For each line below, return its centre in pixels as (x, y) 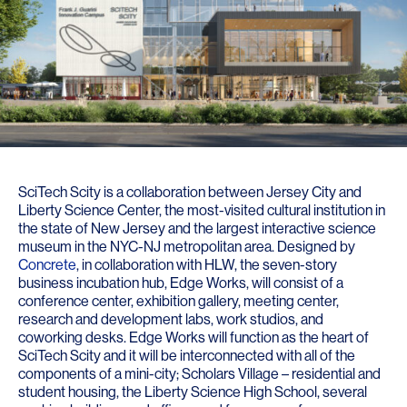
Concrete (47, 265)
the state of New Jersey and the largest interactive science (197, 229)
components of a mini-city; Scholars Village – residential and (199, 374)
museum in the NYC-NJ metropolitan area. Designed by (187, 247)
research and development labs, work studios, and (171, 320)
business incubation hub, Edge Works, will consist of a (181, 283)
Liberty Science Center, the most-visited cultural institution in (202, 211)
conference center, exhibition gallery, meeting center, (179, 302)
